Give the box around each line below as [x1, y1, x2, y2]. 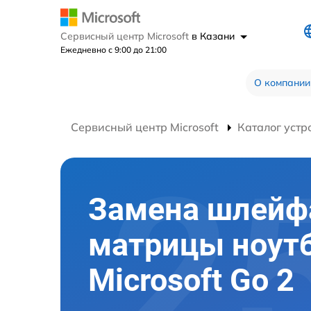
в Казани [192, 29, 237, 42]
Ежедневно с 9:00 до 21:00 [60, 44, 167, 55]
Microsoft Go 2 [88, 262, 294, 299]
